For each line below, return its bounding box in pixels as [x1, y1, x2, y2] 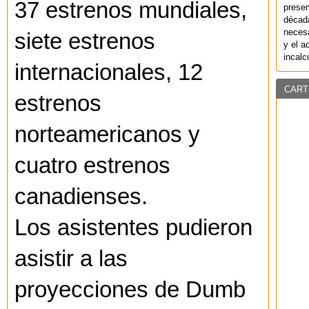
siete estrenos [14, 29, 155, 54]
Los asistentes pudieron [14, 215, 252, 241]
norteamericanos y [14, 122, 200, 148]
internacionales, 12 [14, 60, 203, 86]
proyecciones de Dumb [14, 277, 246, 303]
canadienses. [14, 184, 148, 210]
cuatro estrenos [14, 153, 170, 179]
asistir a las [14, 246, 128, 272]
